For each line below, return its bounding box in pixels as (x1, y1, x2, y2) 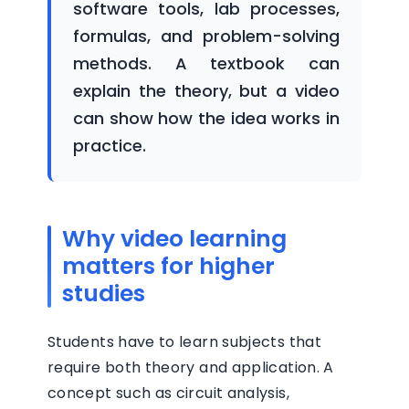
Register (45, 174, 103, 194)
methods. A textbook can (73, 52, 340, 75)
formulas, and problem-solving (73, 25, 340, 47)
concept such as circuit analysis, (47, 383, 289, 404)
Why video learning (62, 223, 287, 255)
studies (62, 278, 145, 309)
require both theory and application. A (47, 357, 334, 378)
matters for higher (62, 250, 275, 282)
